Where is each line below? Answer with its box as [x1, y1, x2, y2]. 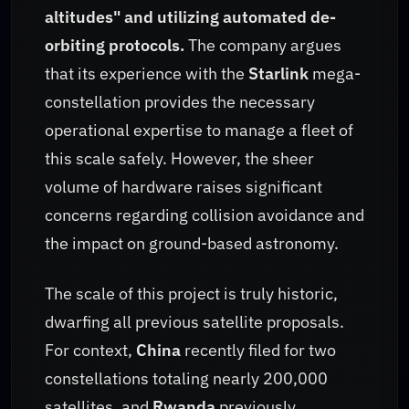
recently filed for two [181, 339, 336, 361]
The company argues [184, 35, 341, 57]
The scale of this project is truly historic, [45, 282, 338, 304]
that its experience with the [45, 63, 248, 85]
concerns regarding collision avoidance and [45, 204, 364, 226]
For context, [45, 339, 136, 361]
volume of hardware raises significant [45, 176, 322, 198]
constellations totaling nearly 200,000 [45, 367, 328, 389]
